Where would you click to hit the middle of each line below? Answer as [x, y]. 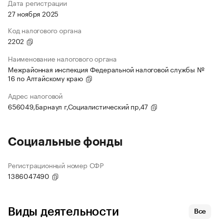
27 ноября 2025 [33, 13]
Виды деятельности [64, 212]
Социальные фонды [65, 142]
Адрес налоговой [35, 96]
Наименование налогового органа [62, 58]
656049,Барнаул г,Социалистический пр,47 [79, 106]
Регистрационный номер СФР [56, 165]
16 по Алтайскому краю [46, 78]
